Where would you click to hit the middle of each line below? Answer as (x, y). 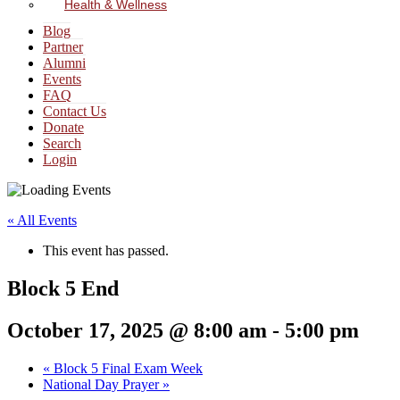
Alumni (64, 63)
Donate (63, 127)
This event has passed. (106, 250)
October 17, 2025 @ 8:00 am (137, 330)
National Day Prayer (103, 384)
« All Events (42, 220)
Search (62, 143)
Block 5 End (63, 288)
